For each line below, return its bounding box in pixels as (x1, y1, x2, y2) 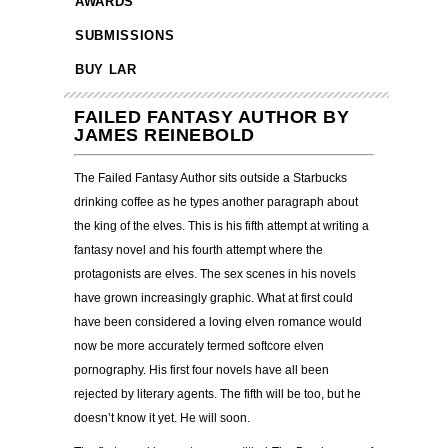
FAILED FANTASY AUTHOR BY (74, 107, 349, 128)
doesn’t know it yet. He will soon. (74, 411, 250, 426)
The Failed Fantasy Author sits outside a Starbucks (74, 171, 347, 186)
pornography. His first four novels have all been (74, 363, 329, 378)
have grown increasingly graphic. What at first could (74, 291, 353, 306)
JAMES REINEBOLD (74, 125, 255, 146)
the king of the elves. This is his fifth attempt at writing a (74, 219, 369, 234)
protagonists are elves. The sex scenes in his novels (74, 267, 356, 282)
